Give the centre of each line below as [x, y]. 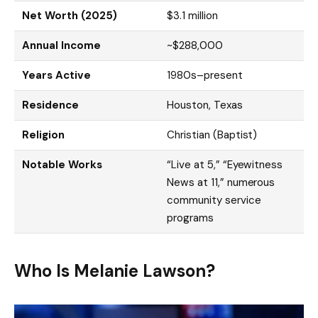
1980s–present [205, 75]
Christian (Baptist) [212, 135]
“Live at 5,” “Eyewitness [225, 164]
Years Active [56, 75]
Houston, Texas [205, 105]
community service [214, 200]
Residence [50, 105]
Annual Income [61, 45]
